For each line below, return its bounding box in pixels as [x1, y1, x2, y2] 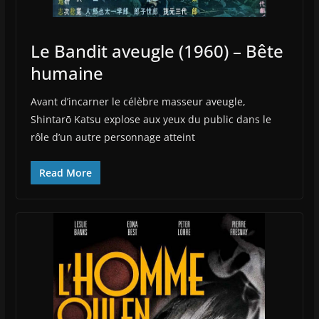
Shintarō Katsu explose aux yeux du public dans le [30, 112, 271, 126]
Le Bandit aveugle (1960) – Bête [30, 38, 283, 63]
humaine [30, 61, 103, 85]
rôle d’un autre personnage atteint [30, 130, 195, 144]
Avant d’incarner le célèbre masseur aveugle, [30, 94, 246, 108]
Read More [38, 165, 92, 179]
